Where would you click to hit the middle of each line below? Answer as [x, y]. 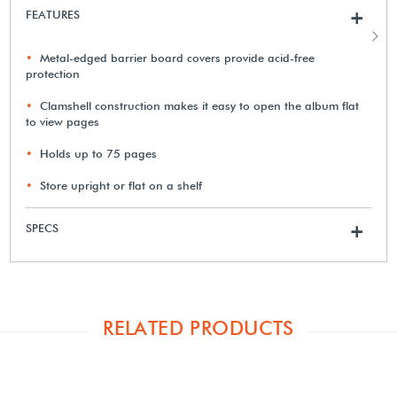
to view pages [63, 121]
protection [53, 73]
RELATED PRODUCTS [198, 327]
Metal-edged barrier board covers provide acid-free [178, 57]
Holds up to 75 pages [99, 153]
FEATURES [53, 14]
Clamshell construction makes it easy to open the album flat [200, 105]
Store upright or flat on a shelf [121, 185]
